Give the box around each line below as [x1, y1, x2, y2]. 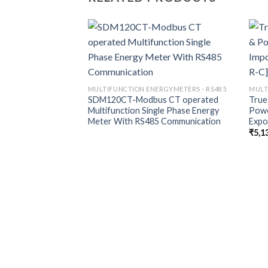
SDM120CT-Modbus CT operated [87, 94, 218, 105]
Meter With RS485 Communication [87, 115, 221, 126]
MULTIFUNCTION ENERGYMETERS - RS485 [87, 84, 227, 93]
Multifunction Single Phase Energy [87, 105, 219, 115]
